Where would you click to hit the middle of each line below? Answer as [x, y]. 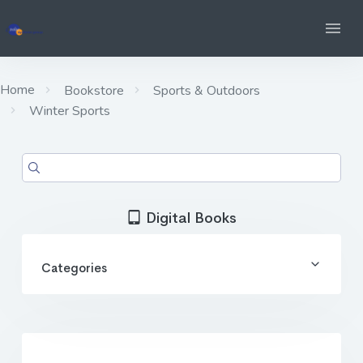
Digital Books [189, 218]
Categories [74, 267]
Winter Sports [68, 111]
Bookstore [92, 91]
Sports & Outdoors [205, 91]
